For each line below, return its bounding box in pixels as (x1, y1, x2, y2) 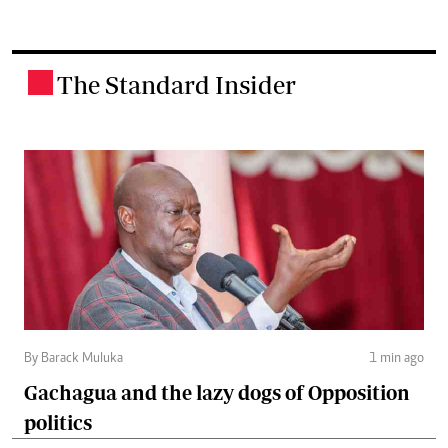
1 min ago (369, 352, 424, 367)
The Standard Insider (57, 70, 296, 100)
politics (24, 411, 92, 435)
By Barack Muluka (24, 352, 123, 367)
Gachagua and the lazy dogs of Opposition (24, 381, 410, 405)
